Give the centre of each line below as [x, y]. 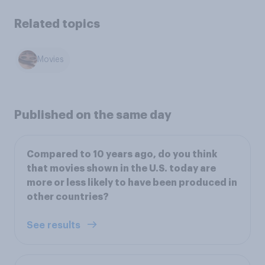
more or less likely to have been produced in [132, 182]
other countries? [68, 197]
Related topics [57, 24]
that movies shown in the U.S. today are [121, 168]
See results [55, 225]
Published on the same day [93, 114]
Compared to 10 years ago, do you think [122, 154]
